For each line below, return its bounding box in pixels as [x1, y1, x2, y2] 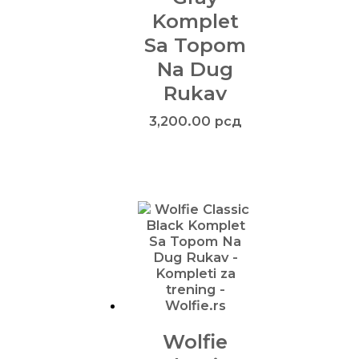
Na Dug [157, 57, 234, 82]
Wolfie [163, 329, 228, 353]
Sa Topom [144, 33, 247, 58]
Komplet [151, 9, 239, 34]
